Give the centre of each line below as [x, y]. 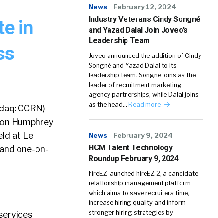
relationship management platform [140, 183]
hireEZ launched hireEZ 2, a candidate [143, 173]
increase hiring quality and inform [137, 203]
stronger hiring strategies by [131, 212]
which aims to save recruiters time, [139, 193]
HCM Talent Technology [131, 148]
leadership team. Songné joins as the [142, 75]
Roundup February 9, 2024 [134, 158]
